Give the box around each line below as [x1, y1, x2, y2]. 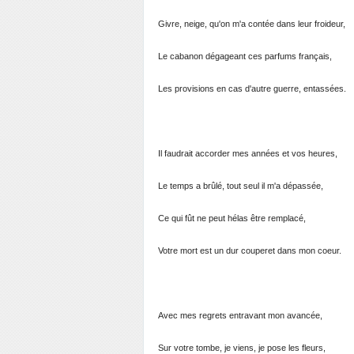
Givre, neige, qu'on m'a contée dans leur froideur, [158, 19, 345, 28]
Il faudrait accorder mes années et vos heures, [158, 149, 337, 158]
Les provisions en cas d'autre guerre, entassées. [158, 84, 346, 93]
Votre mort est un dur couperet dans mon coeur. [158, 246, 341, 255]
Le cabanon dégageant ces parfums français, [158, 51, 332, 61]
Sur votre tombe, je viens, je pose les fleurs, [158, 343, 326, 352]
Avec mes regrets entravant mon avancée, [158, 311, 322, 320]
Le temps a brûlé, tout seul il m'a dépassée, [158, 181, 323, 190]
